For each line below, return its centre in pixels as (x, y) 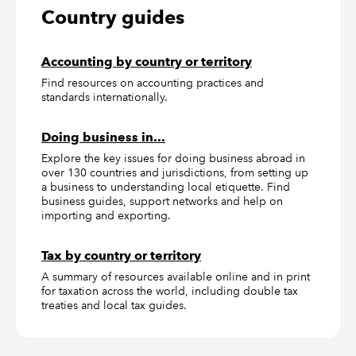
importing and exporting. (106, 215)
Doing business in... (103, 137)
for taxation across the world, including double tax (170, 291)
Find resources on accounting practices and (153, 83)
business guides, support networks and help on (162, 201)
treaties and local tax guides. (114, 305)
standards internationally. (104, 97)
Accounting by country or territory (147, 62)
